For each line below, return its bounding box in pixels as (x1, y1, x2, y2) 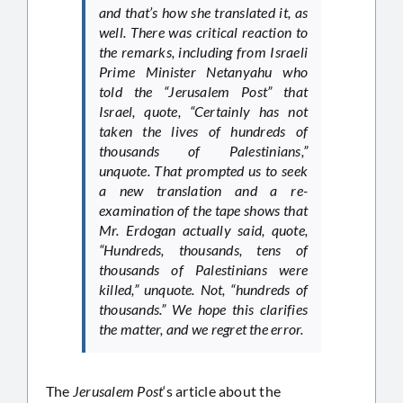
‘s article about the (163, 381, 282, 399)
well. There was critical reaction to (99, 22, 308, 40)
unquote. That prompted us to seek (99, 161, 308, 179)
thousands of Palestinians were (99, 260, 308, 278)
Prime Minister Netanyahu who (99, 62, 308, 80)
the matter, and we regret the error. (99, 319, 304, 337)
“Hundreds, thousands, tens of (99, 240, 308, 258)
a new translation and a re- (99, 181, 308, 199)
